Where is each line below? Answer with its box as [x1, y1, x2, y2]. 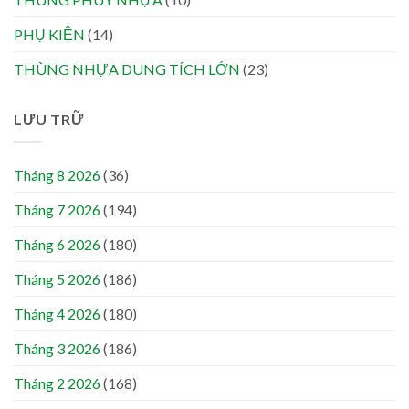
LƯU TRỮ [14, 110, 84, 129]
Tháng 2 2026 [14, 373, 100, 392]
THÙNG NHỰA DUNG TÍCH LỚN [14, 60, 240, 79]
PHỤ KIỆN [14, 26, 85, 44]
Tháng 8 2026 [14, 165, 100, 184]
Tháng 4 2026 [14, 304, 100, 322]
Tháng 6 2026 [14, 235, 100, 253]
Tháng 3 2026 [14, 339, 100, 357]
